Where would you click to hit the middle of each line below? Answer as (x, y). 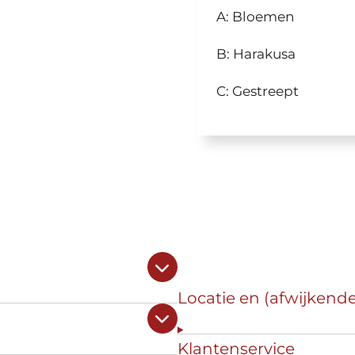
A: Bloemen (255, 16)
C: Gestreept (258, 91)
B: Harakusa (256, 53)
